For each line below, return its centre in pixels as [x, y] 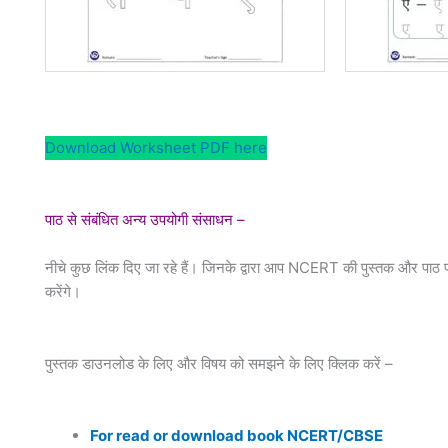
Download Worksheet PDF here [155, 147]
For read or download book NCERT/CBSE [236, 435]
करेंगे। [62, 291]
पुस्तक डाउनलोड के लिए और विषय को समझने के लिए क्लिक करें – [224, 363]
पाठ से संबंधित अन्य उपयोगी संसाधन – [146, 219]
